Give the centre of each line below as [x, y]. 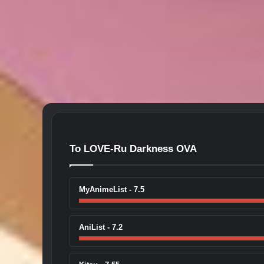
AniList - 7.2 [101, 227]
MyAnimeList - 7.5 [112, 189]
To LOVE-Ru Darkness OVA [133, 148]
